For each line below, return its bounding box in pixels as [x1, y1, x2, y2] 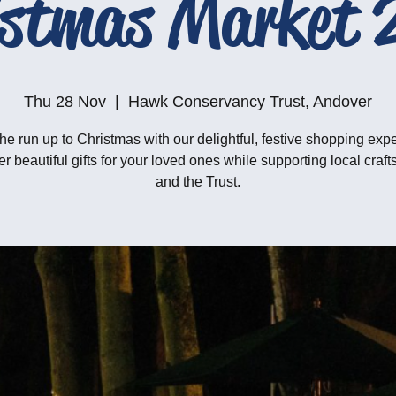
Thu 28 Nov [24, 93, 106, 110]
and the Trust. [156, 174, 240, 189]
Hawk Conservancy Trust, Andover [128, 93, 372, 110]
